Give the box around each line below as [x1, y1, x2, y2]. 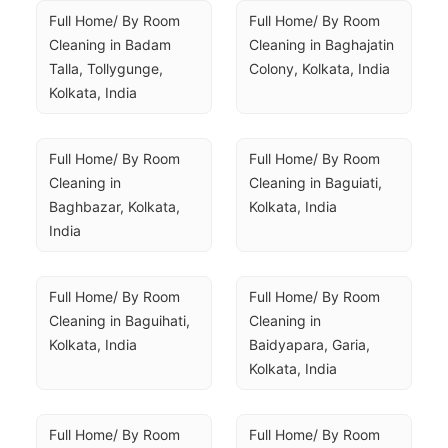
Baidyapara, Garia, [249, 336, 370, 353]
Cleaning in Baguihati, [49, 312, 190, 329]
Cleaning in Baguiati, [249, 174, 382, 191]
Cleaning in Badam [49, 36, 171, 53]
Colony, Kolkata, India [249, 60, 390, 77]
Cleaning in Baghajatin [249, 36, 394, 53]
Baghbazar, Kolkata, [49, 198, 180, 215]
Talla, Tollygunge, [49, 60, 163, 77]
